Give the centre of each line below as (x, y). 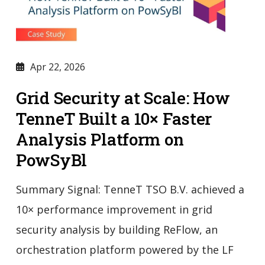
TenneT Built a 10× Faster (114, 119)
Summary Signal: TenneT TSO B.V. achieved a (130, 190)
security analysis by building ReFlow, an (117, 230)
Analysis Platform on (100, 140)
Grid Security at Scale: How (123, 98)
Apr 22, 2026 (57, 67)
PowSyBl (51, 160)
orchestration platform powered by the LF (125, 250)
